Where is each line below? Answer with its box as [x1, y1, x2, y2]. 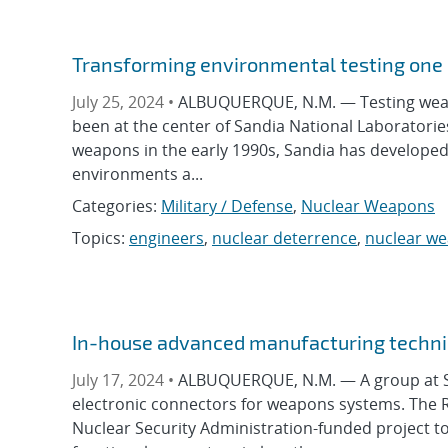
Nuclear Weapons [301, 194, 435, 217]
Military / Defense [161, 194, 293, 217]
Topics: [72, 226, 129, 249]
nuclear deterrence [212, 226, 357, 249]
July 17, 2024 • [72, 369, 178, 392]
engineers [129, 226, 204, 249]
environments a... [72, 162, 203, 185]
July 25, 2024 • [72, 90, 178, 113]
